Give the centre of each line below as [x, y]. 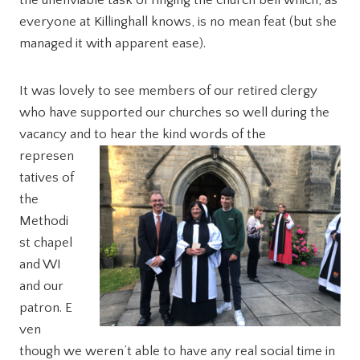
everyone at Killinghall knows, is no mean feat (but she [178, 22]
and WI [40, 265]
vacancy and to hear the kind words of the [143, 135]
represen [47, 156]
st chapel [46, 243]
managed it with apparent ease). [112, 44]
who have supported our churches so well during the [174, 113]
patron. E [46, 308]
